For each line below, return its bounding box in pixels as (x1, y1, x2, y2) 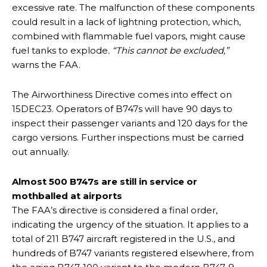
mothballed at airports (12, 190, 122, 201)
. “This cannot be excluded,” (108, 44, 229, 56)
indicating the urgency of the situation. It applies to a (12, 218, 249, 230)
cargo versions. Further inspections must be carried (12, 131, 244, 143)
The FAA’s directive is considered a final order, (12, 204, 218, 216)
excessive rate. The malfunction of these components (12, 1, 254, 13)
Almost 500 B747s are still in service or (12, 175, 197, 187)
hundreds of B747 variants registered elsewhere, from (12, 247, 254, 259)
